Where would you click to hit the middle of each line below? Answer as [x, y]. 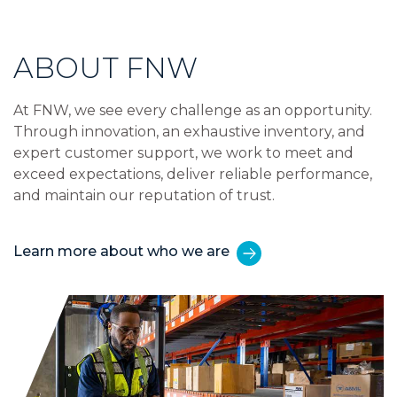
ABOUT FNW [105, 68]
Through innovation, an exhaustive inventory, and [189, 132]
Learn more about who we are [121, 251]
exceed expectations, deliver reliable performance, [193, 174]
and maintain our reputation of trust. [148, 195]
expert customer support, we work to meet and [183, 153]
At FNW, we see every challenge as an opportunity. [193, 110]
